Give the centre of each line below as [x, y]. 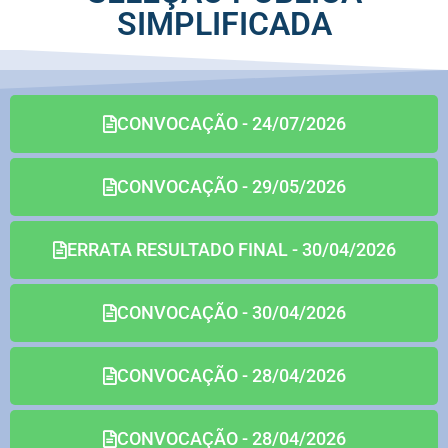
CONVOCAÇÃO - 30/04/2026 [231, 312]
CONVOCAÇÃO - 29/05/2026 [231, 186]
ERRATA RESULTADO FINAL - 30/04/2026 [231, 249]
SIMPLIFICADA [224, 24]
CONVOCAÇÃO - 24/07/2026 [231, 123]
